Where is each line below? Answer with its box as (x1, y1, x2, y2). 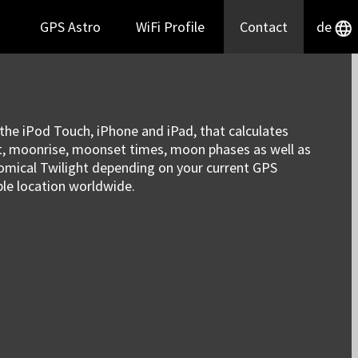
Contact (240, 18, 288, 36)
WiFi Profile (136, 18, 205, 36)
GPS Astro (40, 18, 101, 36)
